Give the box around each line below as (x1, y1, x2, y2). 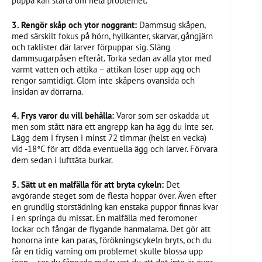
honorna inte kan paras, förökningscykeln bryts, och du (12, 234, 212, 246)
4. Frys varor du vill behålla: (12, 110, 116, 122)
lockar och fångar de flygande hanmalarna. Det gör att (12, 223, 211, 235)
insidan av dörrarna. (12, 85, 83, 97)
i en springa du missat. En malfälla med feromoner (12, 212, 197, 223)
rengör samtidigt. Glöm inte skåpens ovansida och (12, 74, 195, 86)
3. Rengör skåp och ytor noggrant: (12, 19, 139, 30)
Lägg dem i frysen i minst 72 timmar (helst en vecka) (12, 132, 206, 144)
